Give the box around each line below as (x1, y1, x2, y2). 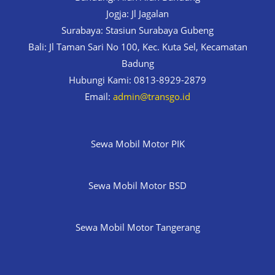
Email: (85, 90, 113, 103)
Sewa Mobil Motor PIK (90, 137, 185, 150)
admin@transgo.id (113, 90, 190, 103)
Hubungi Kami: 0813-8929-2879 (69, 74, 206, 87)
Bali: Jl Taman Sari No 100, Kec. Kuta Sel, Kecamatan (28, 41, 247, 53)
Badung (121, 57, 154, 70)
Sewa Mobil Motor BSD (88, 179, 187, 192)
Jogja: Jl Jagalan (106, 7, 169, 20)
